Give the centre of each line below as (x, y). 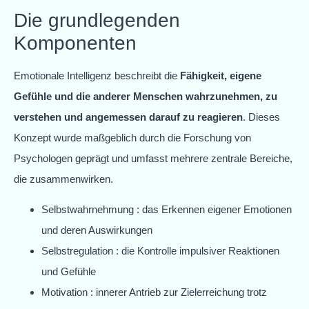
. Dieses (261, 117)
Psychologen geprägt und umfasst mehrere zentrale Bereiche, (153, 158)
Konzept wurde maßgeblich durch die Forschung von (132, 137)
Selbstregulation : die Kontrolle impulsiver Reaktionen (160, 251)
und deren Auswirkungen (97, 230)
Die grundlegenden (97, 20)
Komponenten (75, 43)
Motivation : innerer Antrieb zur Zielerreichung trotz (154, 292)
